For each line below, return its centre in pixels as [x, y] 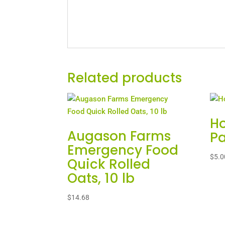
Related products [125, 78]
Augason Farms [119, 136]
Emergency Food [123, 150]
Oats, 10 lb [101, 179]
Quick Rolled [109, 164]
